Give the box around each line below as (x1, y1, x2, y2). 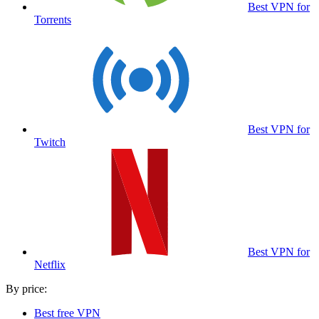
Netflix (34, 258, 66, 271)
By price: (6, 283, 47, 295)
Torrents (34, 14, 71, 26)
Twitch (34, 136, 66, 148)
